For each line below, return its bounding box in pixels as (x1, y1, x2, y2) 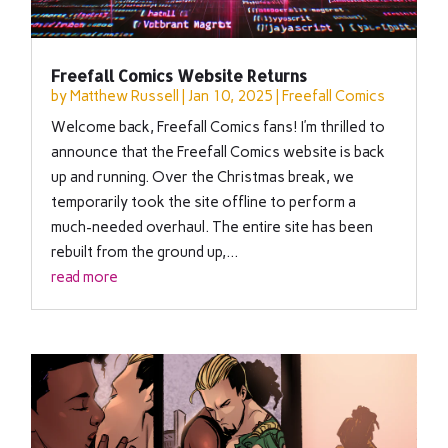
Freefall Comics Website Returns (51, 65, 308, 87)
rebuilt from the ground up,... (51, 243, 239, 262)
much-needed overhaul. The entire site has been (51, 218, 374, 237)
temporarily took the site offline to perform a (51, 193, 357, 212)
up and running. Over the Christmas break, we (51, 168, 355, 187)
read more (51, 268, 119, 287)
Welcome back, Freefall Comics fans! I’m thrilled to (51, 118, 386, 137)
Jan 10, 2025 (188, 87, 274, 106)
